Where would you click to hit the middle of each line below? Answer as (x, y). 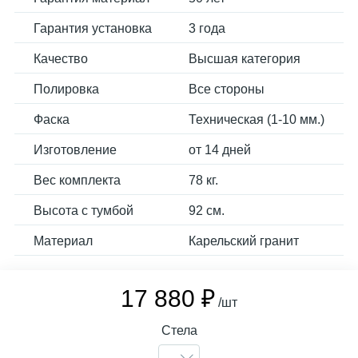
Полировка (66, 89)
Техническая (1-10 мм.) (257, 119)
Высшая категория (245, 59)
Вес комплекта (77, 180)
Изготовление (75, 150)
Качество (61, 59)
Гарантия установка (93, 28)
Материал (63, 241)
